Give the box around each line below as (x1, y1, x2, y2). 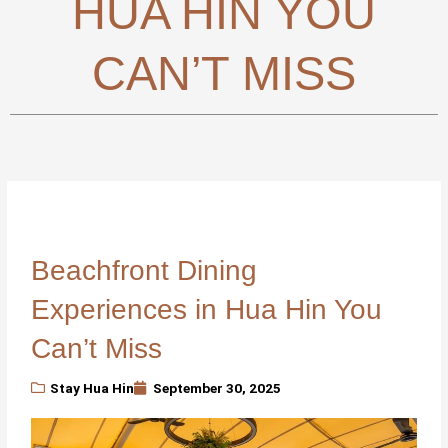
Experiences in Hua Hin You (31, 294, 383, 326)
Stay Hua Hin (50, 380, 135, 397)
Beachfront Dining (31, 255, 258, 287)
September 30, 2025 (153, 380, 282, 397)
